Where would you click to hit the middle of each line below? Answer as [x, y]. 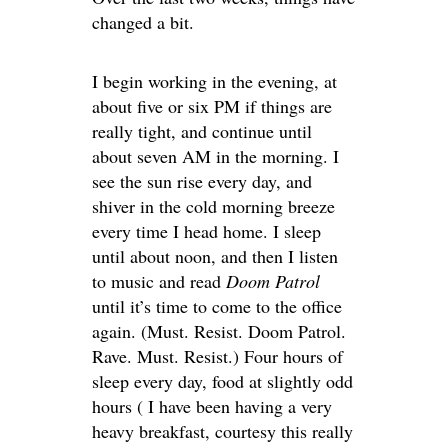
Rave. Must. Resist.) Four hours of [217, 355]
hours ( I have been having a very [212, 405]
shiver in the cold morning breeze [213, 205]
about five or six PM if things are [212, 105]
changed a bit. [143, 21]
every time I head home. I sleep [206, 230]
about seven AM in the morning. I [215, 155]
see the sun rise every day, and [202, 180]
